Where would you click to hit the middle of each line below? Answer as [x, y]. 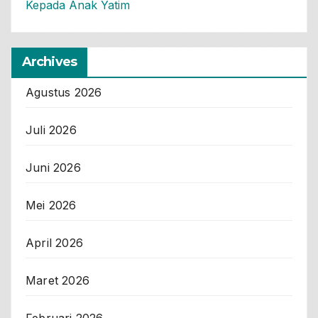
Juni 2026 [53, 167]
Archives [49, 61]
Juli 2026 [51, 130]
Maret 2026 [57, 280]
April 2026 [54, 242]
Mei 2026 [51, 205]
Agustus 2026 [64, 92]
